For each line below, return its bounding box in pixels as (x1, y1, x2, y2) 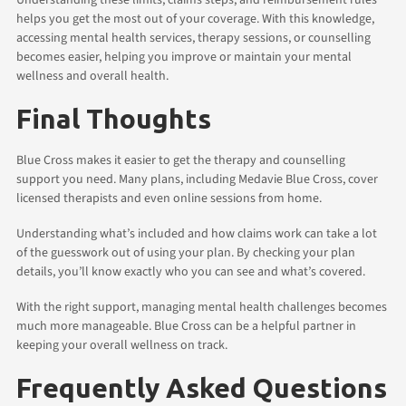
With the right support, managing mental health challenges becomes (16, 297, 387, 316)
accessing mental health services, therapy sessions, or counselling (16, 28, 371, 47)
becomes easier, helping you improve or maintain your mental (16, 47, 352, 66)
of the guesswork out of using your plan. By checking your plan (16, 243, 355, 262)
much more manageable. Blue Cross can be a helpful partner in (16, 316, 356, 335)
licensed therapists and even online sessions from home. (16, 188, 322, 208)
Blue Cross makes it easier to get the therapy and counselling (16, 150, 345, 169)
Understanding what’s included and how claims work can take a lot (16, 224, 377, 243)
